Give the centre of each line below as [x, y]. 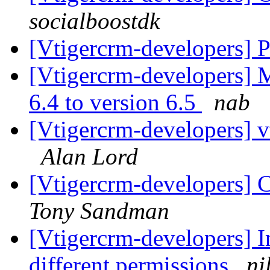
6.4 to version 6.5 [115, 102]
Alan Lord [89, 157]
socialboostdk [94, 21]
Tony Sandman [99, 211]
